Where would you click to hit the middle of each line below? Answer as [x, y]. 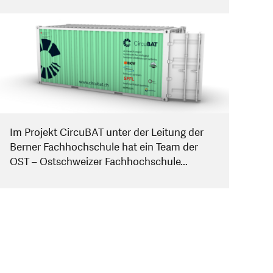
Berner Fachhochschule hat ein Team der [104, 147]
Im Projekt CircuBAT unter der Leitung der [107, 132]
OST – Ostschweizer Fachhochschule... [99, 161]
